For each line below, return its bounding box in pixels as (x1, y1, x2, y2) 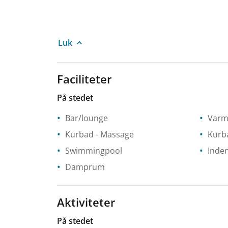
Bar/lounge (65, 112, 108, 124)
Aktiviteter (57, 194, 116, 210)
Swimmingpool (65, 145, 122, 156)
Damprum (65, 161, 105, 173)
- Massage (94, 128, 134, 140)
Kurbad (65, 128, 94, 140)
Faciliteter (57, 71, 112, 87)
